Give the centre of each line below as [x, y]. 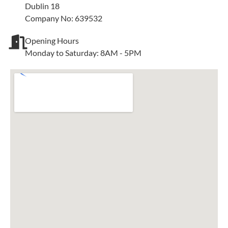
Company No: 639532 [64, 18]
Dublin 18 [42, 6]
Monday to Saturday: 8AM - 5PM [83, 53]
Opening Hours [52, 40]
